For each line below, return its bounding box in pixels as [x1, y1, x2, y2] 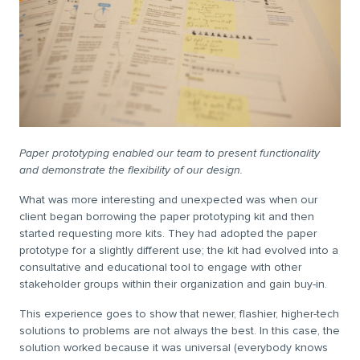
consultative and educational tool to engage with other [19, 260, 301, 274]
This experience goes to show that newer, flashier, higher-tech [19, 306, 339, 321]
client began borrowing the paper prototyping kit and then [19, 209, 314, 223]
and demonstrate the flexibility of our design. [19, 162, 243, 177]
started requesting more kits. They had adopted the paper [19, 226, 317, 240]
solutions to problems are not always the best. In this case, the [19, 323, 340, 337]
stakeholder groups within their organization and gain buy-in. [19, 276, 327, 291]
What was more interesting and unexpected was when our [19, 192, 317, 207]
